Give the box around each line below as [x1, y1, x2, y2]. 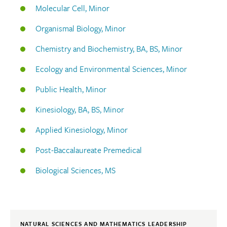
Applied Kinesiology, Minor [35, 124, 128, 136]
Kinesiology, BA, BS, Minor [35, 103, 124, 116]
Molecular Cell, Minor [35, 2, 109, 15]
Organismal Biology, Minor [35, 22, 126, 35]
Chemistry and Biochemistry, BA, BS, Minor [35, 43, 182, 55]
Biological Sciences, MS [35, 164, 116, 177]
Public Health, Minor [35, 83, 106, 96]
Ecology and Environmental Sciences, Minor [35, 63, 187, 75]
